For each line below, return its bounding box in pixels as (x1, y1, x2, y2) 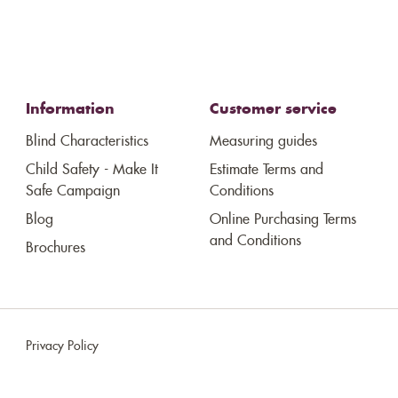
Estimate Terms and (209, 163, 323, 178)
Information (26, 102, 115, 117)
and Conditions (209, 234, 301, 249)
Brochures (26, 241, 86, 256)
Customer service (209, 102, 337, 117)
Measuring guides (209, 134, 317, 149)
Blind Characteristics (26, 134, 149, 149)
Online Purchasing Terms (209, 212, 356, 227)
